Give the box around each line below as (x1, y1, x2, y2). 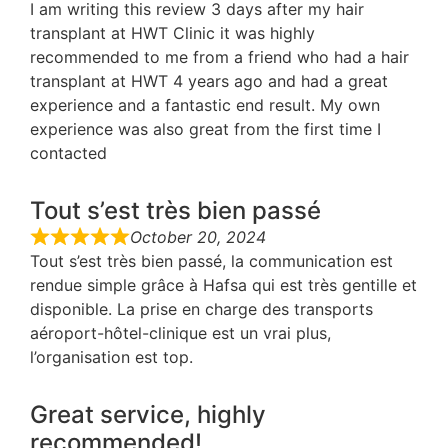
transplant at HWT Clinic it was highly (30, 23, 315, 44)
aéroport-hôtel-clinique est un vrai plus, (30, 323, 331, 344)
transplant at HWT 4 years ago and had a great (30, 71, 388, 92)
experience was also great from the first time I (30, 119, 381, 140)
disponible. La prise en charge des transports (30, 299, 373, 320)
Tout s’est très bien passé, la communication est (30, 251, 393, 272)
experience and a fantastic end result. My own (30, 95, 380, 116)
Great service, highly (30, 400, 266, 430)
